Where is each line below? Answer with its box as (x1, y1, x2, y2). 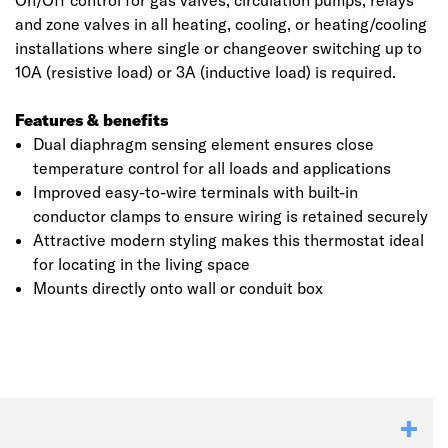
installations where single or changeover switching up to (15, 38, 422, 58)
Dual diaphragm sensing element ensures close (32, 134, 374, 154)
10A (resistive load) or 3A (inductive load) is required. (15, 62, 396, 82)
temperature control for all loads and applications (32, 158, 391, 178)
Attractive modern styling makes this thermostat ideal (32, 230, 424, 250)
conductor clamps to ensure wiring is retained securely (32, 206, 428, 226)
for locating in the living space (32, 254, 250, 274)
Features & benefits (15, 110, 168, 130)
